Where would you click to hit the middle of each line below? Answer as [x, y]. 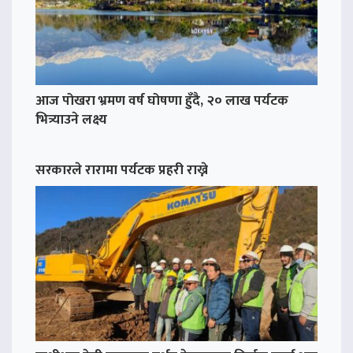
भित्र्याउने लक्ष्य [71, 120]
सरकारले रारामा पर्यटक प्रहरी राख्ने [122, 170]
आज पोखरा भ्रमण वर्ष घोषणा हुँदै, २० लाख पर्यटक [162, 101]
